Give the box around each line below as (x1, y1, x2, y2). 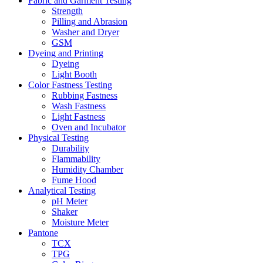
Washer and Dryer (52, 26, 119, 37)
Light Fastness (52, 111, 105, 122)
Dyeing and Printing (28, 48, 103, 58)
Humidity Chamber (52, 164, 123, 174)
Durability (52, 143, 89, 153)
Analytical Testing (28, 185, 96, 195)
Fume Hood (52, 174, 96, 185)
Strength (52, 5, 83, 16)
